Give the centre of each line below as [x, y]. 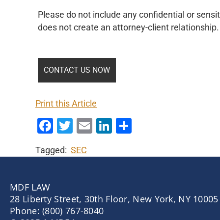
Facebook [87, 126]
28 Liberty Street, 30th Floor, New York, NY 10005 [114, 199]
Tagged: [53, 151]
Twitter [97, 126]
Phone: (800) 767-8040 [57, 211]
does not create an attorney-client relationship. [128, 27]
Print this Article [66, 104]
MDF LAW [30, 187]
